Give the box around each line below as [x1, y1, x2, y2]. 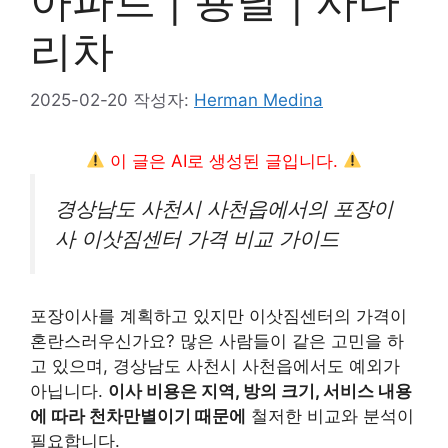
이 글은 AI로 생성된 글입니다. [105, 150, 343, 171]
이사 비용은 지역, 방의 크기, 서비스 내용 [108, 381, 412, 402]
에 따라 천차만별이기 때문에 [30, 406, 246, 427]
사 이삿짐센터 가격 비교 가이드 [55, 225, 339, 251]
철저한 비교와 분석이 [246, 406, 414, 427]
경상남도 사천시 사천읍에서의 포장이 [55, 195, 393, 221]
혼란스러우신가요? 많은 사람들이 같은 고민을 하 [30, 331, 404, 352]
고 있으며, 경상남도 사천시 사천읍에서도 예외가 [30, 356, 400, 377]
